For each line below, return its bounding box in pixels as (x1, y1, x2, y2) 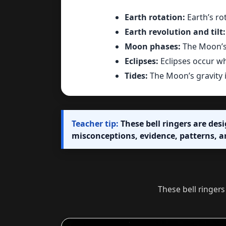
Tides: (125, 70, 148, 81)
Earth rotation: (125, 11, 185, 23)
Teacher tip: (72, 118, 119, 129)
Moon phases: (125, 40, 181, 52)
